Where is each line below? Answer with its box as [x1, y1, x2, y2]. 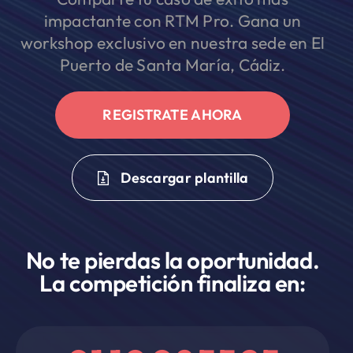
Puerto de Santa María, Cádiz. [60, 54, 285, 75]
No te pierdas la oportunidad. [25, 246, 320, 275]
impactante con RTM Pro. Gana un [43, 10, 302, 31]
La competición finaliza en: [39, 269, 306, 298]
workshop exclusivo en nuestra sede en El [20, 32, 325, 53]
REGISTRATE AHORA [102, 106, 243, 124]
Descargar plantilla [121, 169, 249, 187]
